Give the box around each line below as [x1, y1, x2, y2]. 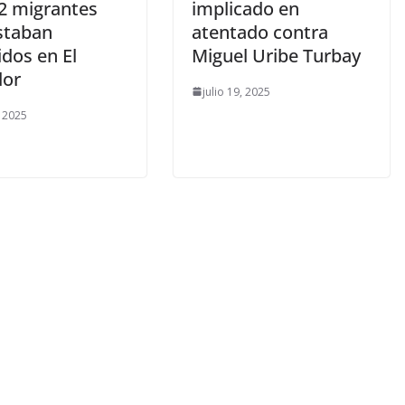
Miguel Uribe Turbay [192, 42, 361, 68]
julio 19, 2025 [202, 83, 270, 99]
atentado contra [192, 19, 328, 44]
